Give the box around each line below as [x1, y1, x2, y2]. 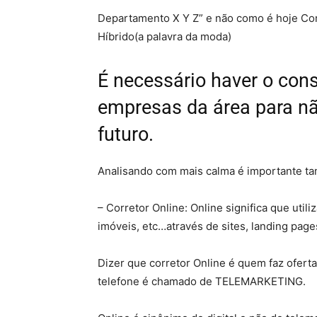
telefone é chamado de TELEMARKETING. [98, 275, 306, 288]
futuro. [98, 123, 154, 146]
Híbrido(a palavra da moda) [98, 30, 231, 43]
